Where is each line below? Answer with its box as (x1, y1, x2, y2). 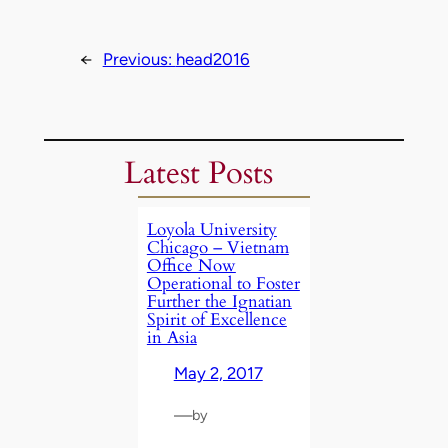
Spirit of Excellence (146, 307, 287, 331)
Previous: (102, 49, 176, 70)
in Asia (146, 325, 197, 349)
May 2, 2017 (173, 362, 263, 383)
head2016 (175, 49, 250, 70)
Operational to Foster (146, 271, 300, 295)
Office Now (146, 253, 236, 277)
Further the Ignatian (146, 289, 292, 313)
